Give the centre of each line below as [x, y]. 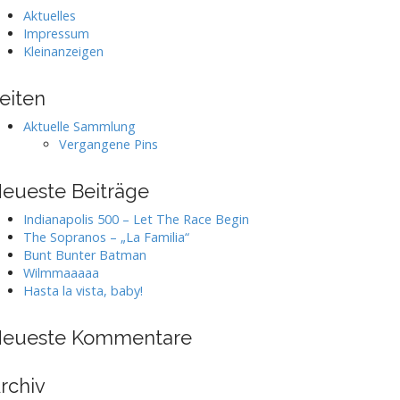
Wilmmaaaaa [61, 273]
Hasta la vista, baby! [83, 291]
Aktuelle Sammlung [79, 126]
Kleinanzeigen [63, 51]
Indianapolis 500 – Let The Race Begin [136, 219]
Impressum [56, 33]
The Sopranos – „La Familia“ [106, 237]
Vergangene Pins [108, 144]
